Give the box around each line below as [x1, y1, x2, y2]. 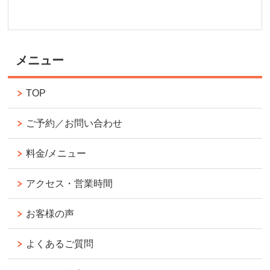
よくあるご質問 [26, 239, 94, 250]
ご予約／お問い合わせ [26, 118, 123, 129]
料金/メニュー [26, 148, 87, 159]
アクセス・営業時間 [26, 178, 113, 189]
